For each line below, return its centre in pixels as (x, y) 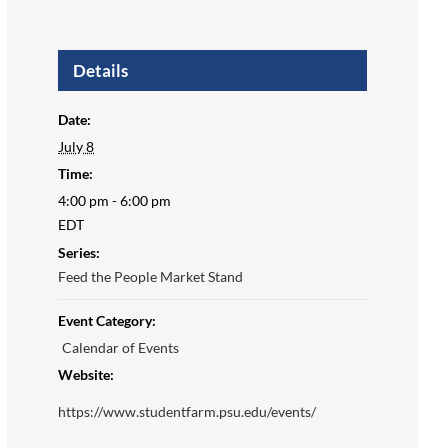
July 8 (76, 147)
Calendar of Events (121, 348)
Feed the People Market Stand (151, 277)
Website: (86, 375)
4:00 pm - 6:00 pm (115, 201)
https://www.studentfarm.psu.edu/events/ (187, 412)
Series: (79, 253)
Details (101, 71)
